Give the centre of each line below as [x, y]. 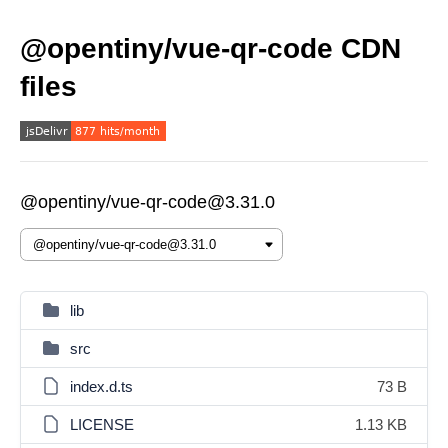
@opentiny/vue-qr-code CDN [210, 48]
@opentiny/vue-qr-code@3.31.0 [147, 202]
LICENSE [102, 424]
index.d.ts [101, 386]
